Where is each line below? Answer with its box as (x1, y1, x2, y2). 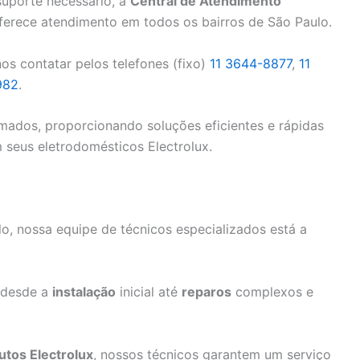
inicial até (116, 284, 182, 301)
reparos (182, 284, 231, 301)
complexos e (231, 284, 313, 301)
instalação (52, 284, 116, 301)
